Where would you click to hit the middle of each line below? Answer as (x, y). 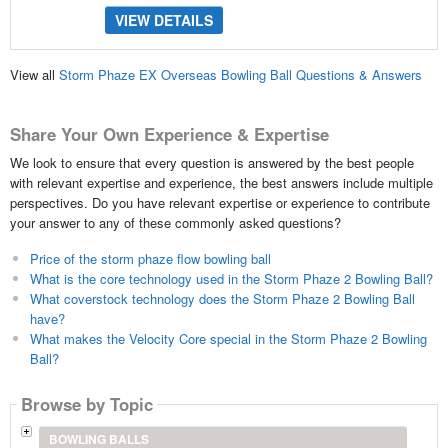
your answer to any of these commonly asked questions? (175, 222)
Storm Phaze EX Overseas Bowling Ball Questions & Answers (240, 75)
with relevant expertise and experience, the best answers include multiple (221, 182)
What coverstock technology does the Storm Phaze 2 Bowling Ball (222, 298)
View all (34, 75)
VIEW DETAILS (163, 19)
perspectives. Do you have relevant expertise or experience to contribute (219, 202)
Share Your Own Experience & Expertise (169, 134)
